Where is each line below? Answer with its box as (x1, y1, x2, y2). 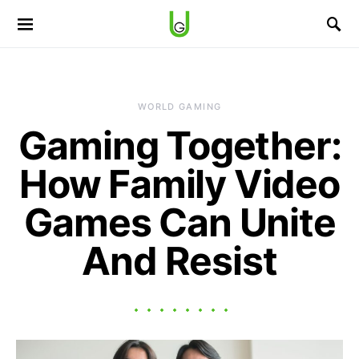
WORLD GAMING (137, 101, 222, 112)
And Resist (82, 237, 277, 284)
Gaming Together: (18, 122, 341, 169)
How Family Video (19, 160, 340, 208)
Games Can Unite (23, 199, 336, 246)
